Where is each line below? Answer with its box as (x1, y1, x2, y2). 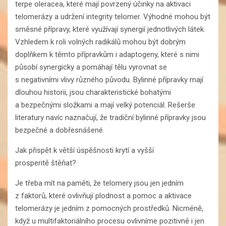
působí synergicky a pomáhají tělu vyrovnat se (15, 62, 167, 72)
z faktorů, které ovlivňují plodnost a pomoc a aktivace (15, 191, 192, 200)
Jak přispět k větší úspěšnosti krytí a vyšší (15, 145, 154, 155)
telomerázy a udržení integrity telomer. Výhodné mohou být (15, 12, 210, 21)
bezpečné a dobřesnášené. (15, 125, 104, 135)
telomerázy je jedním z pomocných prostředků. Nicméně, (15, 203, 203, 213)
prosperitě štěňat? (15, 158, 78, 167)
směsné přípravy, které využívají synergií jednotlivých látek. (15, 24, 205, 34)
